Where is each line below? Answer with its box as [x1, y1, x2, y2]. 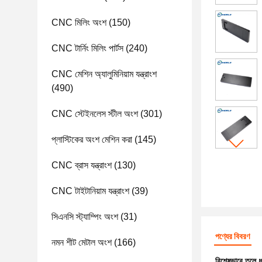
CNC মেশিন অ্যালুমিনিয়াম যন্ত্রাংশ [51, 69, 157, 79]
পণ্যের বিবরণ [215, 232, 250, 241]
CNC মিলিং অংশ [51, 18, 106, 27]
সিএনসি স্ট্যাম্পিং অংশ [51, 212, 118, 222]
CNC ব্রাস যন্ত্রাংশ [51, 160, 112, 170]
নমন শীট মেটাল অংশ [51, 237, 112, 247]
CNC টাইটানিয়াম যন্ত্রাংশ [51, 186, 129, 196]
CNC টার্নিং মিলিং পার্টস [51, 43, 123, 53]
